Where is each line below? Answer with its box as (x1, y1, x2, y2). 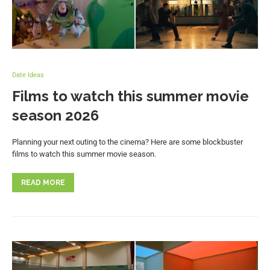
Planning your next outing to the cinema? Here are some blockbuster (12, 137, 243, 146)
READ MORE (21, 178, 65, 187)
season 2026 (12, 106, 99, 124)
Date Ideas (12, 71, 44, 79)
